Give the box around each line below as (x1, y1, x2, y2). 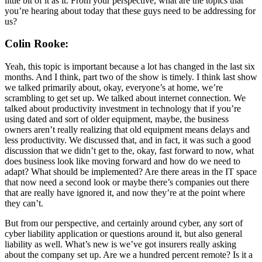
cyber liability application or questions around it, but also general (5, 229, 242, 239)
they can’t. (5, 198, 43, 209)
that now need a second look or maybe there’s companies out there (5, 177, 249, 188)
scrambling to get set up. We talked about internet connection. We (5, 93, 246, 104)
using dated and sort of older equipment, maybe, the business (5, 114, 229, 125)
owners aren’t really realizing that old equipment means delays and (5, 125, 250, 135)
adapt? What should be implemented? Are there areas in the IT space (5, 167, 257, 177)
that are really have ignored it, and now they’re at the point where (5, 188, 245, 198)
